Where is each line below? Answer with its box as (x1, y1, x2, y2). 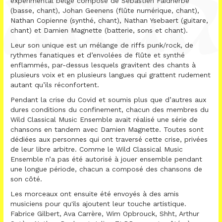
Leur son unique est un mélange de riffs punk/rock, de (10, 41, 193, 49)
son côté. (10, 174, 42, 183)
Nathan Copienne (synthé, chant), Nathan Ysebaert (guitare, (10, 16, 208, 24)
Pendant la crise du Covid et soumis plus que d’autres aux (10, 95, 206, 104)
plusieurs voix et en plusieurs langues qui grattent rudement (10, 70, 211, 79)
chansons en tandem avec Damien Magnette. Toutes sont (10, 125, 204, 133)
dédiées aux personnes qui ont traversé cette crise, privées (10, 135, 208, 143)
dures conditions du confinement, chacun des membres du (10, 105, 209, 113)
